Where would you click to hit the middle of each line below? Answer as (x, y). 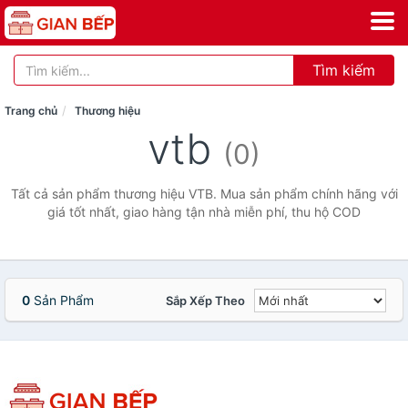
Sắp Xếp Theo (205, 301)
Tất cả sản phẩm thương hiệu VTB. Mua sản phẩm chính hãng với (204, 194)
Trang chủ (31, 111)
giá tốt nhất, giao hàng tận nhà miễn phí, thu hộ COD (204, 212)
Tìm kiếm (344, 70)
